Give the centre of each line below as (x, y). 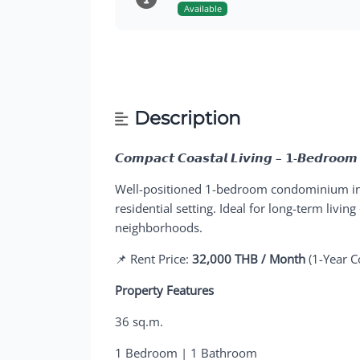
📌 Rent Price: (154, 258)
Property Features (165, 290)
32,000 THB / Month (249, 258)
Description (187, 118)
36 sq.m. (139, 321)
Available (202, 9)
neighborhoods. (159, 227)
